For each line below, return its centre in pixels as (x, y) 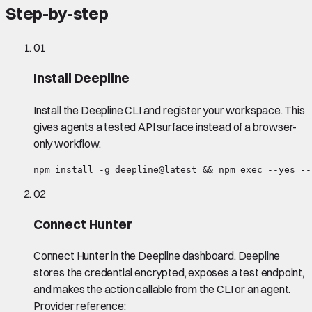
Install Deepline (82, 79)
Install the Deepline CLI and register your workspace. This (169, 110)
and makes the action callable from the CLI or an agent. (162, 289)
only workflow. (67, 143)
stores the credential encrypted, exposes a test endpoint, (169, 273)
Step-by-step (57, 13)
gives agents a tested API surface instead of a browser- (165, 126)
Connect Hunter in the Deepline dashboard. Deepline (157, 256)
